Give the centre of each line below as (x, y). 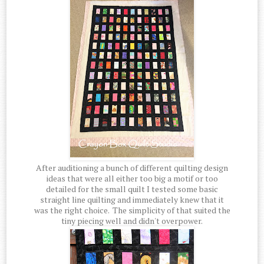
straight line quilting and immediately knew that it (132, 200)
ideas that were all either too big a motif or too (132, 179)
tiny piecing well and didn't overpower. (132, 221)
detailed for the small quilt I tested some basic (132, 189)
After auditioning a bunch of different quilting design (132, 168)
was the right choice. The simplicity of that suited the (132, 210)
